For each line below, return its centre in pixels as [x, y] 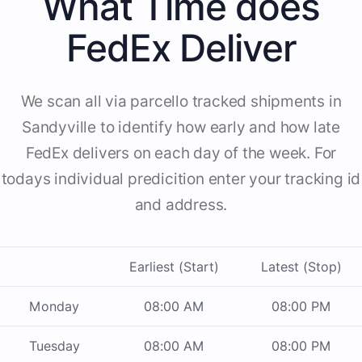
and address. [181, 205]
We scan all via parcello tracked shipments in [181, 102]
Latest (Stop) [301, 267]
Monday [54, 307]
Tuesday [54, 346]
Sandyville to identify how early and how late [181, 128]
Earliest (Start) [174, 267]
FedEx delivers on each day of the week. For [181, 154]
